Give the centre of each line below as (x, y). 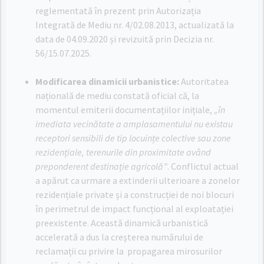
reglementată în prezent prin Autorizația (118, 11)
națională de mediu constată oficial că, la (117, 95)
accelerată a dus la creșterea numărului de (119, 237)
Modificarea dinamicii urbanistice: (107, 81)
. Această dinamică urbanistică (148, 223)
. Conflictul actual (203, 166)
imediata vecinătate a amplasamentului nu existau (134, 124)
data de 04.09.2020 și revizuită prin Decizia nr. (125, 39)
